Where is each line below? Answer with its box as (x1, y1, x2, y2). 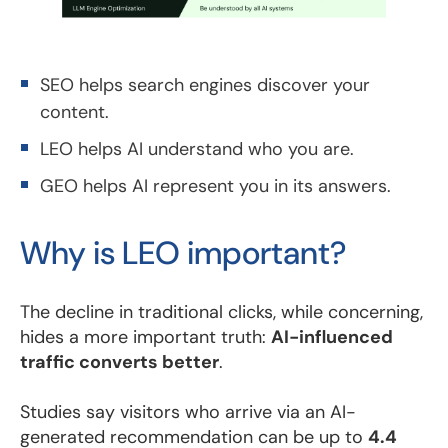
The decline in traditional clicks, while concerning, (20, 299, 423, 324)
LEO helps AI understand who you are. (40, 136, 354, 161)
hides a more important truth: (20, 324, 271, 349)
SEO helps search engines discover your (40, 72, 370, 97)
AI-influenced (271, 324, 393, 349)
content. (40, 99, 109, 124)
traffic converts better (20, 349, 219, 374)
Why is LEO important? (20, 231, 347, 274)
